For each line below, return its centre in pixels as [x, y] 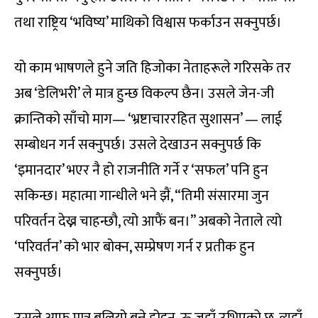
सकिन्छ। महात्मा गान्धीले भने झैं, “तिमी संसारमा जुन [142, 196]
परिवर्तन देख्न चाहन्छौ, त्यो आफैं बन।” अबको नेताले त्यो [148, 222]
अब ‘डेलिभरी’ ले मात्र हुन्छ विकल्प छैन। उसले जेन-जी [144, 94]
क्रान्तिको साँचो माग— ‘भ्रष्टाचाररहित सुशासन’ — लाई [148, 120]
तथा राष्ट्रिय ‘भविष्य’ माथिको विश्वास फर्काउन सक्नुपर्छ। [148, 23]
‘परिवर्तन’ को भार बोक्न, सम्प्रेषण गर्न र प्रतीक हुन [135, 247]
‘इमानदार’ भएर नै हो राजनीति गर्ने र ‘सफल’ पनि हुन [141, 171]
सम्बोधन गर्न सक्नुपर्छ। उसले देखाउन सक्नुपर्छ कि [138, 145]
